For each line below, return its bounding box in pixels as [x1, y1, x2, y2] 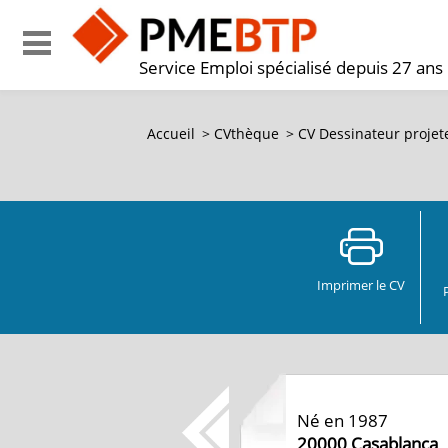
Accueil [147, 124, 195, 143]
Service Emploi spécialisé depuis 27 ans [139, 56, 443, 79]
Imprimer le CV [317, 276, 405, 294]
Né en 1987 [297, 409, 388, 432]
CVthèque [214, 124, 279, 143]
